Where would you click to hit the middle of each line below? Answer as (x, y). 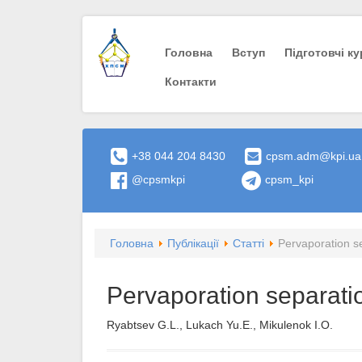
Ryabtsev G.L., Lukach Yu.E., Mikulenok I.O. (220, 325)
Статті (248, 243)
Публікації (193, 243)
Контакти (191, 82)
